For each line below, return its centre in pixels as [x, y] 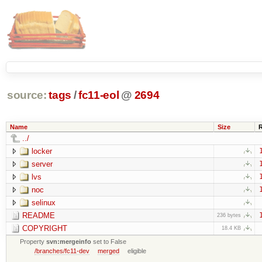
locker [42, 151]
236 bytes [229, 215]
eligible [137, 251]
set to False [109, 241]
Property [33, 241]
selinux [43, 202]
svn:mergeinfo [69, 241]
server [42, 164]
